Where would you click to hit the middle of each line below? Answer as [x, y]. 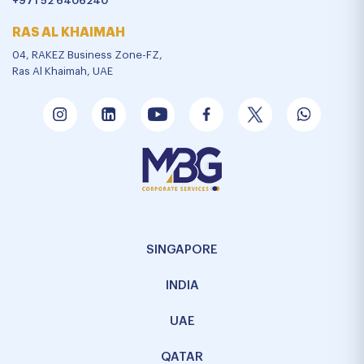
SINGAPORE [182, 250]
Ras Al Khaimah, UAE [63, 71]
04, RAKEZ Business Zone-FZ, [87, 55]
